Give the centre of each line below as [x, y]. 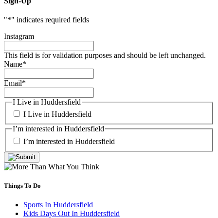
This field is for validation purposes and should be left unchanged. [105, 55]
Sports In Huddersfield [58, 205]
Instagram [19, 36]
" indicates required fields [50, 19]
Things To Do [22, 186]
